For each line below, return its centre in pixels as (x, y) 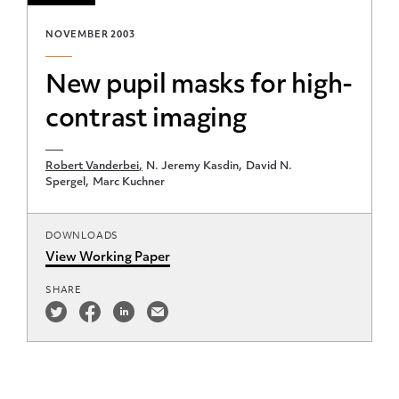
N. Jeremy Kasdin (192, 167)
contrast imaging (146, 120)
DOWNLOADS (82, 236)
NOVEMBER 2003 (90, 35)
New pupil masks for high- (199, 86)
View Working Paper (108, 258)
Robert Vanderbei (92, 167)
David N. (269, 167)
